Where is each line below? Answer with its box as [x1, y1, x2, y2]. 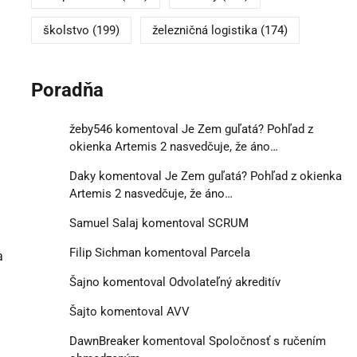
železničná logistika [151, 23, 257, 38]
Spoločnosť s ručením [208, 333, 326, 348]
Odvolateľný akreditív [168, 274, 280, 289]
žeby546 [69, 121, 112, 136]
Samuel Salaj [69, 215, 139, 230]
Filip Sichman [69, 245, 141, 260]
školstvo [42, 23, 89, 38]
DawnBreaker [69, 333, 139, 348]
